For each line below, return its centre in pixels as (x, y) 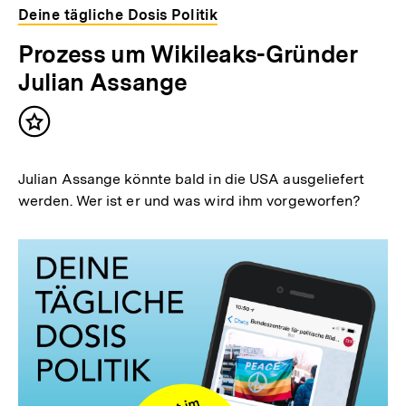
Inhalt (56, 130)
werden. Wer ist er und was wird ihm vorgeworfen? (190, 201)
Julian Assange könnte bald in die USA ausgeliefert (192, 179)
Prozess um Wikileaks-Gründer (188, 54)
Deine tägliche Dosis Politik (118, 15)
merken (63, 148)
